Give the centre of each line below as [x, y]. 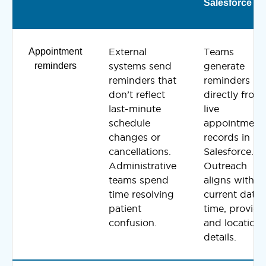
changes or [134, 137]
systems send [140, 66]
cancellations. [140, 151]
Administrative [142, 165]
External [128, 51]
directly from [233, 94]
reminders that [142, 80]
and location [232, 222]
